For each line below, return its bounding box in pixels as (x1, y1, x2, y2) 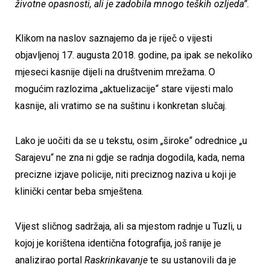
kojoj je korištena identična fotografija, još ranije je (15, 237, 221, 249)
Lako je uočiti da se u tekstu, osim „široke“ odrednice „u (15, 135, 247, 147)
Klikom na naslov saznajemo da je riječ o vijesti (15, 33, 212, 45)
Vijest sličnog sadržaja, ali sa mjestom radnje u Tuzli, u (15, 220, 242, 232)
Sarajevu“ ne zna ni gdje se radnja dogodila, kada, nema (15, 152, 245, 164)
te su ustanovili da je (148, 254, 236, 266)
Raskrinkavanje (84, 254, 148, 266)
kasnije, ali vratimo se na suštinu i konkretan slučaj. (15, 100, 231, 112)
